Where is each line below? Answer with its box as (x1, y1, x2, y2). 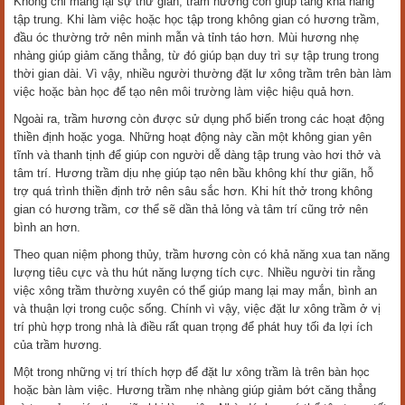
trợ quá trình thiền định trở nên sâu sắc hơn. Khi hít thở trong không (14, 184, 372, 198)
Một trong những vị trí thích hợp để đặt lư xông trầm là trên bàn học (14, 365, 370, 379)
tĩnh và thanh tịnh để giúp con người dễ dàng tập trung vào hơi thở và (14, 148, 381, 162)
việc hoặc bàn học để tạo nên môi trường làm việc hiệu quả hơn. (14, 85, 354, 99)
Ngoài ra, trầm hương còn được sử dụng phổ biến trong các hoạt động (14, 112, 384, 126)
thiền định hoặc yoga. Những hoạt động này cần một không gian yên (14, 130, 372, 144)
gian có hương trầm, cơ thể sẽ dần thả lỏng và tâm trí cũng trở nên (14, 202, 368, 216)
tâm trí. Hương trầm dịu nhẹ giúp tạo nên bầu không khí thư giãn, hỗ (14, 166, 373, 180)
